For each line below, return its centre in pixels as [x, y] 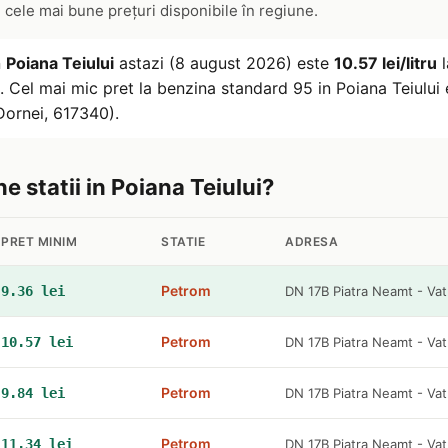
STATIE [183, 241]
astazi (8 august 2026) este [224, 63]
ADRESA [311, 241]
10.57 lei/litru [385, 63]
